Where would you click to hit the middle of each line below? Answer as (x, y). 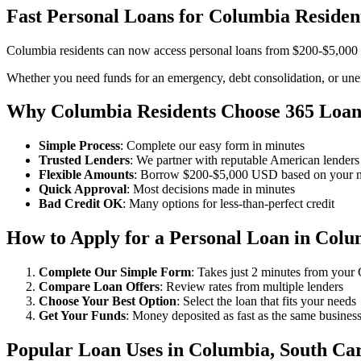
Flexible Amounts (86, 175)
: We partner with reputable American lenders (245, 160)
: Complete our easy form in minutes (212, 146)
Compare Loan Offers (99, 287)
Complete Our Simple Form (115, 272)
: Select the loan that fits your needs (266, 301)
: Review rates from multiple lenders (251, 287)
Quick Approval (83, 189)
